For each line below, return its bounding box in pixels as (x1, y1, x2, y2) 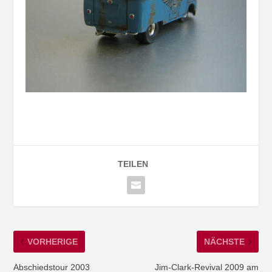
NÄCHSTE (203, 237, 245, 247)
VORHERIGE (27, 237, 78, 247)
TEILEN (118, 159, 148, 169)
